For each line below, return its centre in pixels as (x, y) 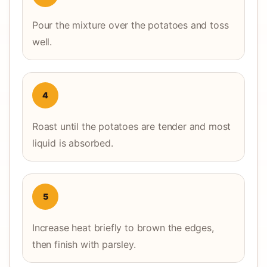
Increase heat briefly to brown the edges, (123, 228)
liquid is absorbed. (73, 143)
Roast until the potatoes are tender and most (132, 126)
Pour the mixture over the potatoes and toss (131, 25)
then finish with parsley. (84, 244)
